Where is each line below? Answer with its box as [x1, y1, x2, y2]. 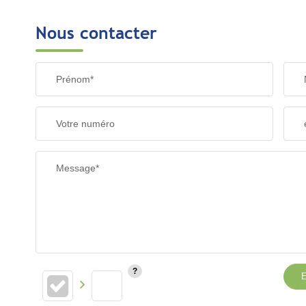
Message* [56, 163, 99, 173]
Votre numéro [56, 118, 115, 129]
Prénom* [56, 74, 94, 85]
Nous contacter [36, 22, 157, 44]
